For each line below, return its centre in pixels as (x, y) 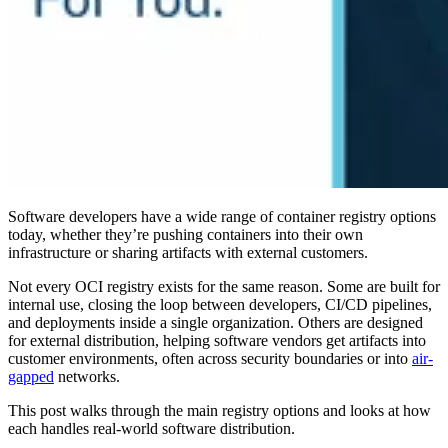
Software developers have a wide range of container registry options (222, 217)
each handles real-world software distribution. (151, 429)
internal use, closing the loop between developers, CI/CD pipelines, (220, 305)
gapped (31, 377)
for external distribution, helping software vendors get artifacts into (217, 341)
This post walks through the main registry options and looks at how (219, 411)
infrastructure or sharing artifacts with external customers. (188, 253)
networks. (87, 377)
